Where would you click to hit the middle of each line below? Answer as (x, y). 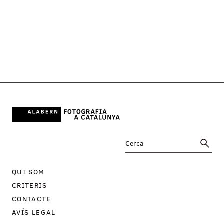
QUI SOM (28, 172)
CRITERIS (29, 185)
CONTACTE (32, 199)
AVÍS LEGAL (34, 212)
